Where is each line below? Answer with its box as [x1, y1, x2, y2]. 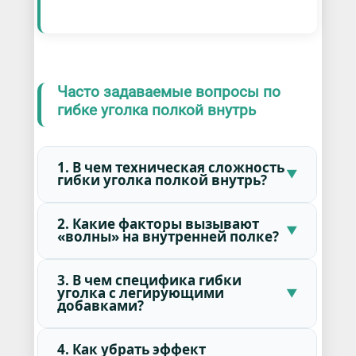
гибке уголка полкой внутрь [56, 101, 256, 120]
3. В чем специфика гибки [56, 270, 242, 289]
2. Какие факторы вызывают [56, 214, 259, 233]
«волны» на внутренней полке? [56, 226, 279, 246]
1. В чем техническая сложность [56, 157, 284, 176]
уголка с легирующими [56, 283, 224, 302]
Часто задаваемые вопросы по [56, 83, 281, 102]
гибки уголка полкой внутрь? [56, 170, 267, 189]
